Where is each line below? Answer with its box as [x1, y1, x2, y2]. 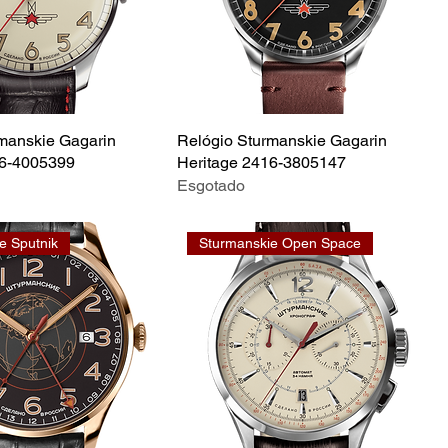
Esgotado [177, 175, 245, 195]
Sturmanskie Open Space [199, 234, 362, 251]
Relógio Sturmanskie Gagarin [177, 130, 387, 150]
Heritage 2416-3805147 [177, 152, 346, 172]
